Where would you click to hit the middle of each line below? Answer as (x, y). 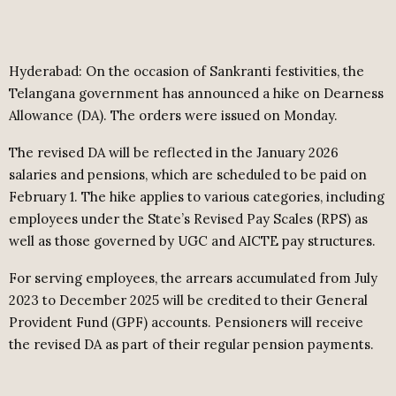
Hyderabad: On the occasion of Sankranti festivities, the (187, 72)
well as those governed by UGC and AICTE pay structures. (192, 241)
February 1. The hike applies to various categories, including (197, 197)
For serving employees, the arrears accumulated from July (193, 278)
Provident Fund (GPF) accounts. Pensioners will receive (186, 323)
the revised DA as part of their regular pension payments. (191, 345)
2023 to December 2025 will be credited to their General (188, 301)
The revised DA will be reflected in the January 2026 (174, 153)
